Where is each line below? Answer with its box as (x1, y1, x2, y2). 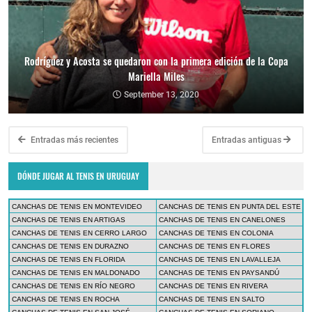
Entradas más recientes (29, 135, 118, 146)
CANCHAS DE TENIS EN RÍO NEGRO (12, 282, 135, 290)
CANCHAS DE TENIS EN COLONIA (159, 229, 274, 237)
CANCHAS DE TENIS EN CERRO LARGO (12, 229, 147, 237)
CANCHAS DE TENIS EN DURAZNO (12, 242, 129, 251)
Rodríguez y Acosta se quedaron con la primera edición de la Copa (24, 54, 288, 69)
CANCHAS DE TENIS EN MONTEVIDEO (12, 203, 142, 211)
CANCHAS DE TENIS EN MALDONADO (12, 269, 140, 277)
